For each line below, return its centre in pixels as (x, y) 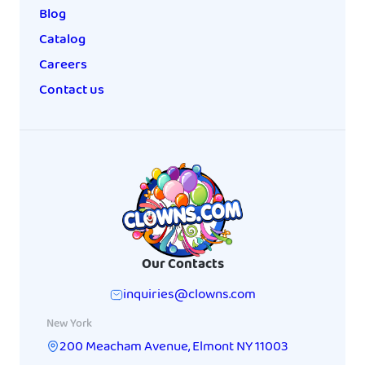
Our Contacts (182, 265)
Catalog (62, 40)
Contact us (72, 90)
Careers (63, 65)
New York (69, 324)
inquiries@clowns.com (189, 295)
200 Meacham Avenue (124, 347)
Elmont (213, 347)
